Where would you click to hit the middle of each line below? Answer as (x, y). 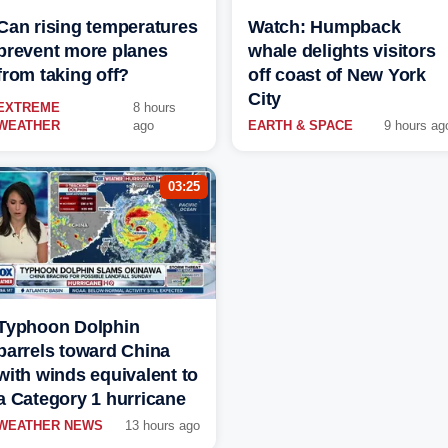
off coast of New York (337, 75)
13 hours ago (162, 426)
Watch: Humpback (324, 27)
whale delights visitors (342, 51)
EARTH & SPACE (300, 126)
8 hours (155, 108)
